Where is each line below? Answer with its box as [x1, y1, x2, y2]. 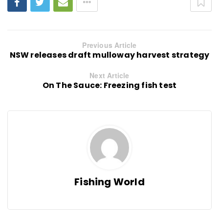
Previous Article [82, 40, 137, 50]
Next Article [89, 70, 130, 81]
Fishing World [74, 175, 145, 189]
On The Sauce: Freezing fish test [42, 80, 177, 91]
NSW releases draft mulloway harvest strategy [9, 49, 210, 61]
